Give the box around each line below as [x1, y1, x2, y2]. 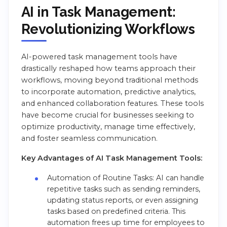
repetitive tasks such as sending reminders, [47, 184, 200, 194]
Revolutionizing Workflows [21, 21, 195, 37]
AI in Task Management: [21, 4, 176, 20]
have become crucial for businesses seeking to [21, 110, 194, 120]
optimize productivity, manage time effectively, [21, 122, 195, 132]
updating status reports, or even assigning [47, 196, 198, 205]
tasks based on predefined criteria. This [47, 207, 185, 216]
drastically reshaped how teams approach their [21, 64, 196, 73]
